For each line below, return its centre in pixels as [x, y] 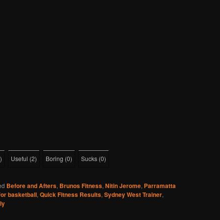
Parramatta [160, 186]
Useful [19, 159]
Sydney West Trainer [133, 195]
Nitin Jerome [123, 186]
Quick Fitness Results [70, 195]
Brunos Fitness [81, 186]
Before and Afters [31, 186]
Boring [55, 159]
